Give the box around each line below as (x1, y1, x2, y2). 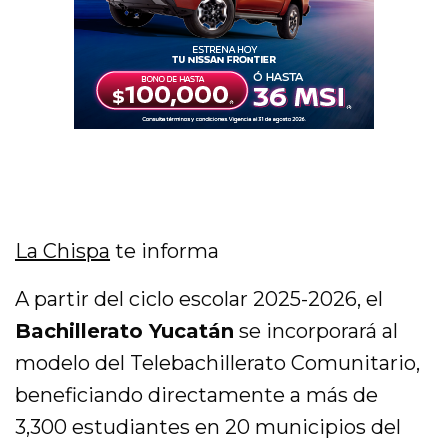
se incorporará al (234, 319, 399, 344)
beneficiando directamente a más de (15, 383, 379, 408)
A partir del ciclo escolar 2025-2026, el (15, 287, 384, 312)
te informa (110, 239, 220, 264)
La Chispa (15, 239, 111, 264)
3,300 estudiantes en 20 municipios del (15, 415, 402, 440)
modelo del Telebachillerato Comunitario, (15, 351, 421, 376)
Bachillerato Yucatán (15, 319, 235, 344)
